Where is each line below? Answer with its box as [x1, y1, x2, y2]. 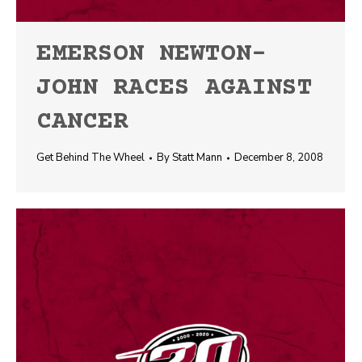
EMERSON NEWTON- [36, 40, 267, 69]
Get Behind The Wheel [36, 150, 145, 165]
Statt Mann [172, 150, 222, 165]
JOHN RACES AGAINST [36, 74, 313, 103]
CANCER [36, 108, 128, 137]
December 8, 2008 [234, 150, 323, 165]
